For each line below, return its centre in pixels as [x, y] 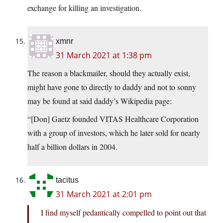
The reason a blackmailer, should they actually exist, [109, 73]
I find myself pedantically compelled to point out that [123, 213]
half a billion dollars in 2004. [72, 147]
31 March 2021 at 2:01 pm [104, 194]
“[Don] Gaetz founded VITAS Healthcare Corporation [113, 119]
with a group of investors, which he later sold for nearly [114, 133]
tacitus [67, 180]
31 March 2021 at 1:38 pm [104, 56]
